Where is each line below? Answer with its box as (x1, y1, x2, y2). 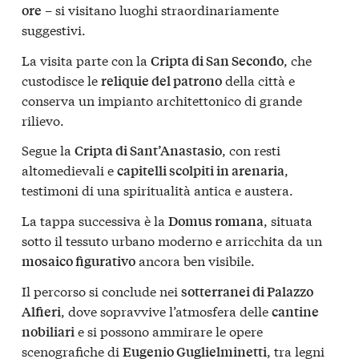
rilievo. (22, 110, 64, 129)
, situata (264, 210, 313, 229)
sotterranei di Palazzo (181, 281, 313, 301)
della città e (222, 70, 295, 89)
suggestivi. (22, 20, 86, 39)
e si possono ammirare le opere (75, 321, 263, 340)
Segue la (22, 140, 75, 159)
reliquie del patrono (101, 71, 222, 90)
